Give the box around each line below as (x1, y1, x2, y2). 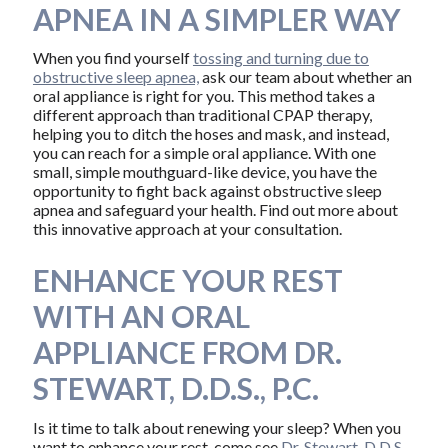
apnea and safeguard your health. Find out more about (32, 200, 398, 220)
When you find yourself (32, 48, 193, 68)
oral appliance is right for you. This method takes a (32, 86, 375, 106)
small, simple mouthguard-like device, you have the (32, 162, 377, 182)
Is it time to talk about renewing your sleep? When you (32, 417, 401, 437)
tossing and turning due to (192, 48, 369, 68)
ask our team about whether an (198, 67, 412, 87)
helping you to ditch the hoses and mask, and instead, (32, 124, 389, 144)
